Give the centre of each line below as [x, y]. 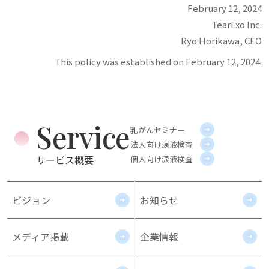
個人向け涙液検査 [161, 159]
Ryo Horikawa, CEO [221, 41]
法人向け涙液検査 [161, 144]
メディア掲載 [41, 237]
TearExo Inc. [237, 24]
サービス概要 [65, 160]
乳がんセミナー [157, 130]
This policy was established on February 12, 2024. [158, 62]
